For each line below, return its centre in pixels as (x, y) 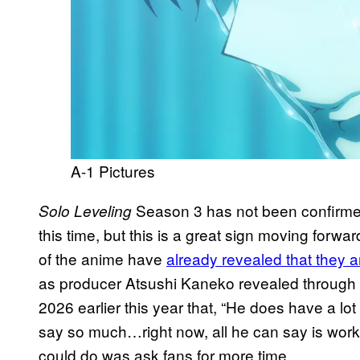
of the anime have (102, 258)
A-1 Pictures (113, 170)
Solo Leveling (85, 210)
